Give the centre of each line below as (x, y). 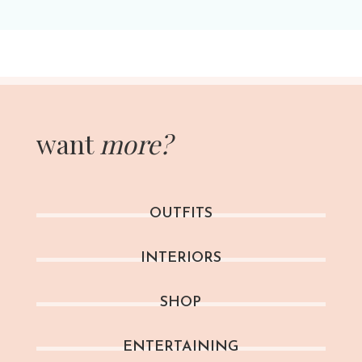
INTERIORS (181, 258)
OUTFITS (181, 214)
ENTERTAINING (181, 347)
